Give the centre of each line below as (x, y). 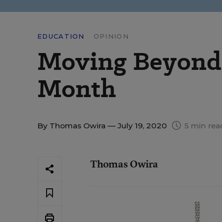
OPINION (111, 36)
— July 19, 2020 (137, 126)
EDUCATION (61, 36)
